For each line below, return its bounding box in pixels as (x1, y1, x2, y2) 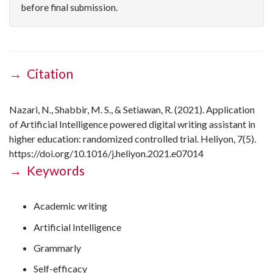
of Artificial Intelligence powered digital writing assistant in (9, 118, 255, 130)
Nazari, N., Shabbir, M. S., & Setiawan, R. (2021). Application (9, 103, 255, 115)
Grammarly (34, 241, 83, 253)
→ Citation (9, 66, 73, 82)
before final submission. (21, 2, 119, 13)
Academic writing (34, 200, 111, 212)
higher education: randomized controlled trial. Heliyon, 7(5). (9, 132, 256, 144)
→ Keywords (9, 162, 85, 178)
